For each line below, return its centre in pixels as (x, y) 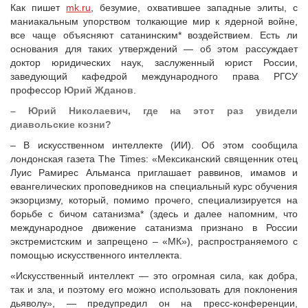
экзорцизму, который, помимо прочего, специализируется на (154, 200)
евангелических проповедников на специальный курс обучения (154, 186)
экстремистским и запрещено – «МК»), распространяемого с (154, 241)
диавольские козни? (61, 124)
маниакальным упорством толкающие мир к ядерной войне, (154, 21)
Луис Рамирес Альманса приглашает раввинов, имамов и (154, 173)
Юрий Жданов (99, 90)
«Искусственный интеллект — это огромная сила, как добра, (154, 276)
